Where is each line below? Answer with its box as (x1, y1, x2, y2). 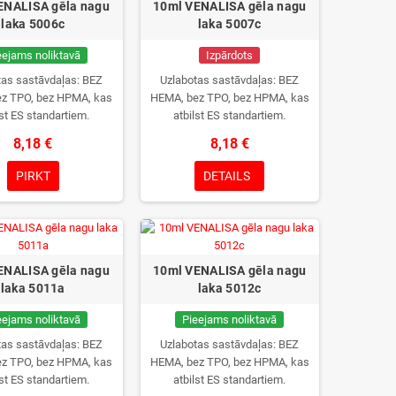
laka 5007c (197, 16, 262, 31)
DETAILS (203, 168, 251, 183)
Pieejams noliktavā (182, 312, 278, 326)
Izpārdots (206, 48, 254, 62)
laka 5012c (197, 280, 262, 295)
